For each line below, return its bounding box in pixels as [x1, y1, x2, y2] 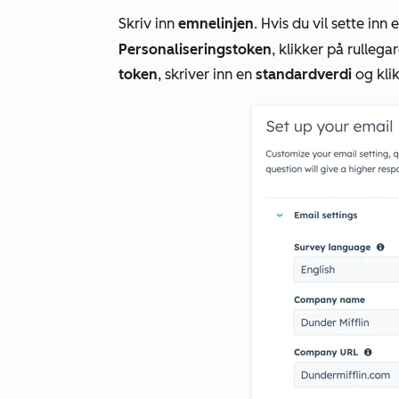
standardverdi [256, 66, 352, 84]
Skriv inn [118, 15, 178, 33]
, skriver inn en [158, 66, 256, 84]
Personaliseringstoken [118, 41, 272, 59]
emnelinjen [178, 15, 254, 33]
